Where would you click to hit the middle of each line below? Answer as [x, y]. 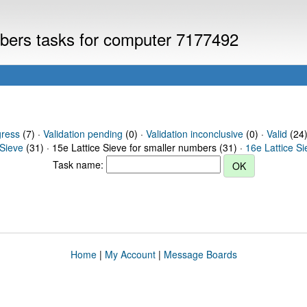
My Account [130, 254]
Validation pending [83, 134]
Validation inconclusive [194, 134]
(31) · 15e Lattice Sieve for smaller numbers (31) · [134, 147]
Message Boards [200, 254]
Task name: [79, 164]
